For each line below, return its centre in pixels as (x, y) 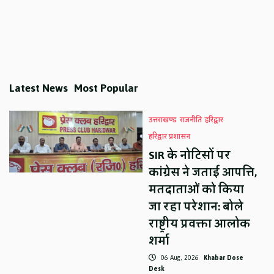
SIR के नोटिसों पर (190, 155)
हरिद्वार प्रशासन (170, 136)
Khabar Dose (224, 257)
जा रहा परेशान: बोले (196, 206)
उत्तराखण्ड (163, 120)
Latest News (39, 88)
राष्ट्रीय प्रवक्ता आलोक (200, 224)
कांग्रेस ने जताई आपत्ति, (203, 172)
